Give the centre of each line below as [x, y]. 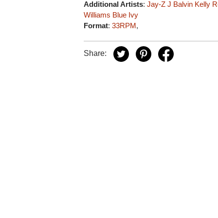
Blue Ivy [126, 15]
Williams [97, 15]
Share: [95, 53]
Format [96, 25]
